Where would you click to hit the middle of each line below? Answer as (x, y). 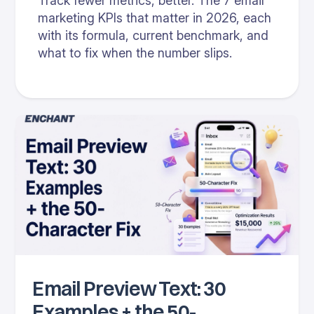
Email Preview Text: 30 (129, 288)
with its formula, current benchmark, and (153, 35)
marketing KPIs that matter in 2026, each (155, 18)
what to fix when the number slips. (135, 53)
